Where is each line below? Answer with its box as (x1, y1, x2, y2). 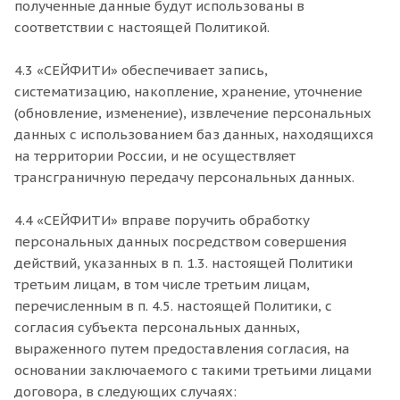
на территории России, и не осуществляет (14, 147, 296, 164)
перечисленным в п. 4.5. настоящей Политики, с (14, 297, 332, 314)
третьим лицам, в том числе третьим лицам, (14, 276, 310, 293)
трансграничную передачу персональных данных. (14, 169, 354, 186)
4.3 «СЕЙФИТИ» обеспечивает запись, (14, 62, 268, 79)
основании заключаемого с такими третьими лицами (14, 362, 371, 379)
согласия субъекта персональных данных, (14, 319, 300, 336)
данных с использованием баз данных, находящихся (14, 126, 373, 143)
